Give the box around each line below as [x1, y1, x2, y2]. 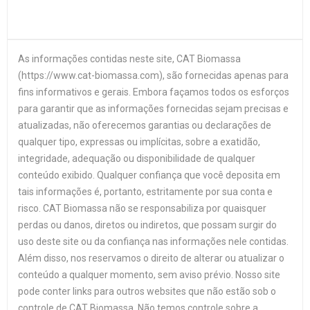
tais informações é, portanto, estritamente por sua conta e [18, 186, 273, 197]
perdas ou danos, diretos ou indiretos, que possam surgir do [18, 219, 277, 230]
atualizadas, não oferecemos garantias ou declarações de [18, 120, 271, 131]
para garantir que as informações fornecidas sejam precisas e [18, 103, 289, 114]
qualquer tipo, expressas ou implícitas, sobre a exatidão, [18, 136, 260, 147]
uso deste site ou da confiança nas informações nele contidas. [18, 236, 289, 247]
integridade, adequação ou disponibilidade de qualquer [18, 153, 255, 164]
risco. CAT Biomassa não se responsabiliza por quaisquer [18, 203, 266, 214]
